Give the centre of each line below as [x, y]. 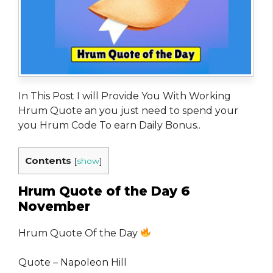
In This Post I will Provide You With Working [125, 96]
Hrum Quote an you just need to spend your [128, 110]
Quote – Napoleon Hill [73, 262]
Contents [48, 160]
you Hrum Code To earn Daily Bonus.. [109, 125]
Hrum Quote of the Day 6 [104, 191]
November [54, 206]
